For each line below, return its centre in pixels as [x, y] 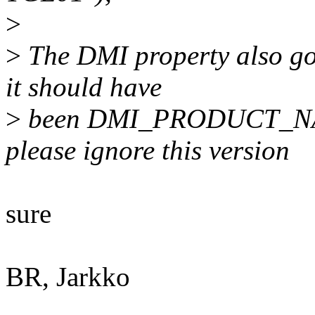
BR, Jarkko [68, 277]
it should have [84, 87]
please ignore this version [148, 150]
